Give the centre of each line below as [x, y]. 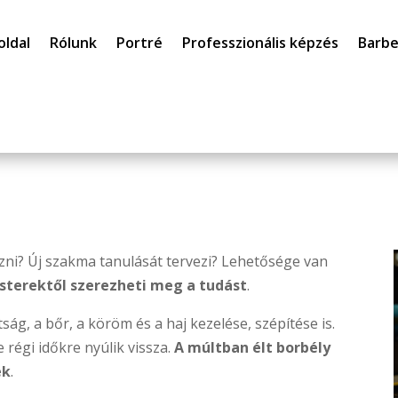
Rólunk [74, 43]
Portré [140, 43]
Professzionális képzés [261, 43]
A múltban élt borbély [253, 347]
